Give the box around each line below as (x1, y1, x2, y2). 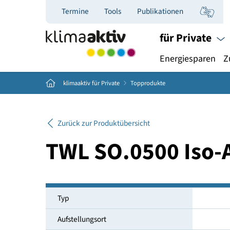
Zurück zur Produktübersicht (63, 130, 166, 144)
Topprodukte (145, 87, 184, 98)
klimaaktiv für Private (70, 87, 133, 98)
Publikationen (152, 6, 204, 19)
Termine (68, 6, 99, 19)
